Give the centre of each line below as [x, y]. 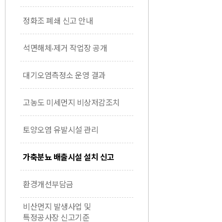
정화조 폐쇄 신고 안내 [58, 20]
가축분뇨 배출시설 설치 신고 [69, 157]
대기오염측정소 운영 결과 [64, 75]
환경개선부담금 [48, 184]
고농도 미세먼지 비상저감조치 [71, 102]
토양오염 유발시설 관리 [60, 129]
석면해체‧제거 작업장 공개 [65, 48]
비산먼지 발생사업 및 [57, 206]
